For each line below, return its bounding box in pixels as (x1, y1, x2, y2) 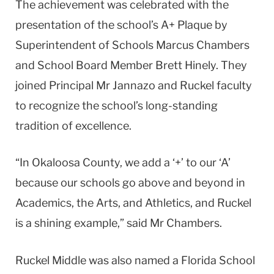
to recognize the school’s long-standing (15, 98, 218, 112)
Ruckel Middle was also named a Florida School (15, 254, 255, 267)
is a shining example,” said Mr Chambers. (15, 217, 222, 230)
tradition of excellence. (15, 119, 131, 132)
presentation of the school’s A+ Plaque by (15, 18, 228, 31)
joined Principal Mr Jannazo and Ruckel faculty (15, 78, 252, 92)
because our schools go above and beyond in (15, 176, 245, 190)
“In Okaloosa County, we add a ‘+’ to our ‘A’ (15, 156, 231, 169)
